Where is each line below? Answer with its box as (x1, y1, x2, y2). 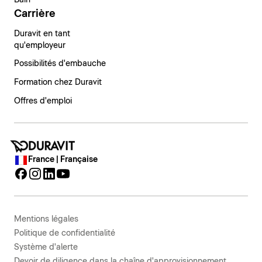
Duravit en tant (14, 30, 70, 39)
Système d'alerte (14, 243, 78, 251)
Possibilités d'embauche (14, 60, 106, 68)
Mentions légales (14, 215, 78, 223)
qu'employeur (14, 42, 65, 50)
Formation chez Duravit (14, 78, 102, 87)
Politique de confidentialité (14, 229, 115, 237)
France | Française (28, 156, 98, 164)
